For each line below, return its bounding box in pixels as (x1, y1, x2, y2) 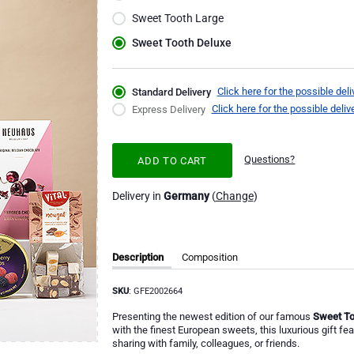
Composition (181, 250, 238, 263)
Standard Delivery (131, 86, 211, 99)
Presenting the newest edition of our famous (111, 311, 313, 323)
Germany (163, 189, 209, 202)
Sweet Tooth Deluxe (131, 36, 232, 49)
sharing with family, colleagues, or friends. (111, 337, 299, 350)
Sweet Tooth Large (131, 12, 224, 24)
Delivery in (111, 189, 164, 202)
